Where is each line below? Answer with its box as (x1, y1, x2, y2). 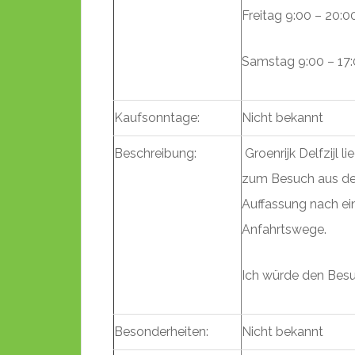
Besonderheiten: (114, 324, 208, 339)
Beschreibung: (114, 146, 197, 161)
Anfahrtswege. (242, 222, 326, 237)
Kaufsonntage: (114, 110, 200, 125)
